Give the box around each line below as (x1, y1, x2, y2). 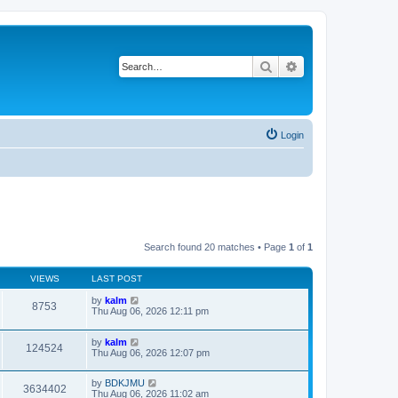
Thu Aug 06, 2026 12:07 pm (92, 346, 210, 358)
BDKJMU (105, 378, 145, 389)
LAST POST (92, 274, 142, 283)
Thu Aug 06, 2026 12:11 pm (92, 306, 209, 316)
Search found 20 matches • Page (144, 242, 289, 252)
